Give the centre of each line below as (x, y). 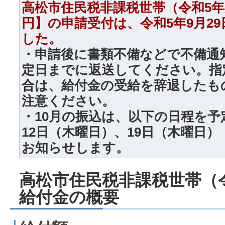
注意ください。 (68, 101)
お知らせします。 (75, 147)
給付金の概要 (69, 197)
